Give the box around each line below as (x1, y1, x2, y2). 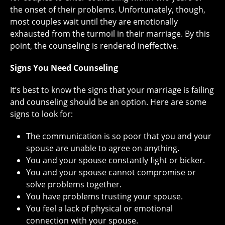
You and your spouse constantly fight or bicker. (26, 154, 205, 166)
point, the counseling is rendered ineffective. (10, 40, 179, 51)
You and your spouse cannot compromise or (26, 166, 196, 178)
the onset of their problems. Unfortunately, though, (10, 4, 205, 15)
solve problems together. (26, 178, 122, 190)
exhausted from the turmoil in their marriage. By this (10, 28, 210, 39)
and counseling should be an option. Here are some (10, 96, 206, 107)
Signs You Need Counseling (10, 62, 118, 73)
